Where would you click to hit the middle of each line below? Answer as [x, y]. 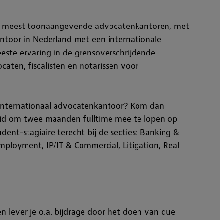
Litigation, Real [150, 145]
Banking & [160, 132]
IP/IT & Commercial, [83, 145]
